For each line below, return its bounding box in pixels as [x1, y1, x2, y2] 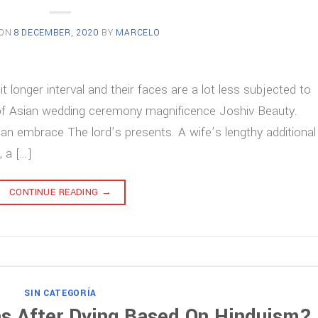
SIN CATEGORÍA [24, 287, 97, 300]
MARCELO [116, 26, 160, 40]
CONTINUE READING [9, 185, 102, 199]
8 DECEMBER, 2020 [14, 26, 99, 40]
